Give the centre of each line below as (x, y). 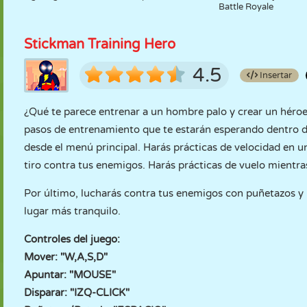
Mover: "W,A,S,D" (66, 257)
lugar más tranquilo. (72, 211)
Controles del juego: (72, 239)
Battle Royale (246, 7)
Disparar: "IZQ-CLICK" (77, 293)
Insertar (275, 75)
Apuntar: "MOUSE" (70, 275)
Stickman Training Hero (100, 45)
